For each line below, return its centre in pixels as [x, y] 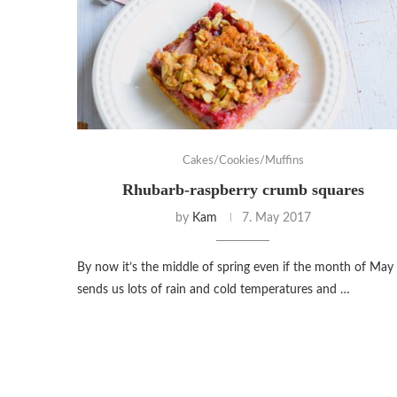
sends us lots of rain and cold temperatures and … [214, 289]
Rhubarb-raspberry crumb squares [243, 189]
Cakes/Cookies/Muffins [243, 160]
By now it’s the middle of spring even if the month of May [235, 267]
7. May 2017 [276, 218]
